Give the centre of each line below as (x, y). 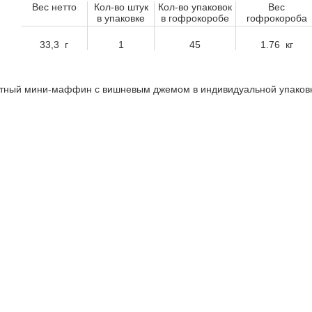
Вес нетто (54, 7)
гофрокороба (276, 18)
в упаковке (121, 18)
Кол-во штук (121, 7)
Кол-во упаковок (195, 7)
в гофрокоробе (195, 18)
